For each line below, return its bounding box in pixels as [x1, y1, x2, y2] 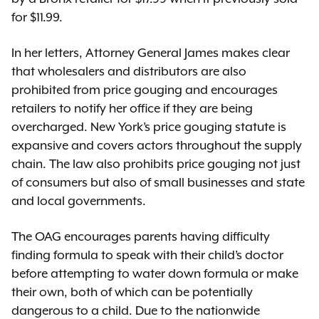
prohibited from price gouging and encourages [11, 83, 278, 97]
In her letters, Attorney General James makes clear [11, 46, 290, 60]
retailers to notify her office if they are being [11, 101, 253, 115]
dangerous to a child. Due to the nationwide [11, 303, 260, 318]
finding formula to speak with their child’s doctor [11, 248, 283, 262]
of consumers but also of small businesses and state [11, 175, 305, 189]
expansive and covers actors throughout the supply [11, 138, 302, 152]
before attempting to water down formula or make [11, 266, 298, 281]
